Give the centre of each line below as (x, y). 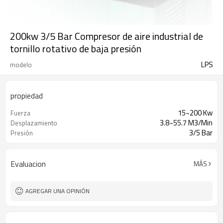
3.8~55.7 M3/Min (186, 123)
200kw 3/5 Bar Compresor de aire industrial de (107, 36)
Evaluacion (28, 164)
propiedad (27, 96)
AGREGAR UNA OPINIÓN (57, 191)
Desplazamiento (34, 123)
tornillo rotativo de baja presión (76, 49)
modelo (21, 65)
